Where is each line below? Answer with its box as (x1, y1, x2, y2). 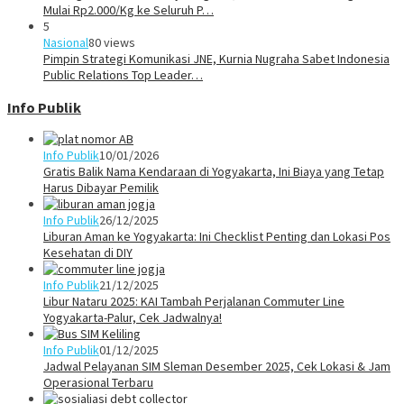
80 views (88, 34, 135, 51)
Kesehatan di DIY (43, 244, 133, 262)
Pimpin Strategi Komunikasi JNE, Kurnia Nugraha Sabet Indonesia (43, 50, 390, 68)
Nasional (43, 34, 88, 51)
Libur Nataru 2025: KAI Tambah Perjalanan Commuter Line (43, 293, 344, 310)
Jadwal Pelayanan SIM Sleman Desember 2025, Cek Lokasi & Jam (43, 358, 390, 375)
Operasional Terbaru (43, 374, 153, 391)
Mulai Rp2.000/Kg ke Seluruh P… (43, 2, 214, 19)
